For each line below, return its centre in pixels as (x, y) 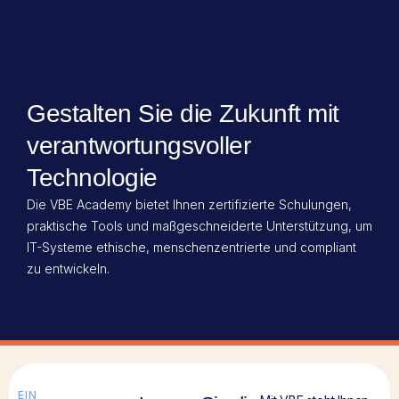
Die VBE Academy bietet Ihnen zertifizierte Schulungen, (189, 204)
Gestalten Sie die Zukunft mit (183, 114)
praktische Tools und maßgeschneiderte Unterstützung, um (199, 226)
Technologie (92, 178)
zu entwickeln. (68, 269)
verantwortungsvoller (138, 146)
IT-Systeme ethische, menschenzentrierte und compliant (191, 247)
